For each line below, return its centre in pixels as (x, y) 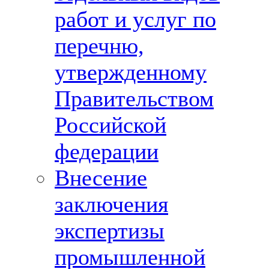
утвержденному (131, 72)
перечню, (99, 46)
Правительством (134, 98)
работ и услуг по (135, 19)
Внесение (101, 178)
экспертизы (110, 231)
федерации (107, 151)
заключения (111, 204)
